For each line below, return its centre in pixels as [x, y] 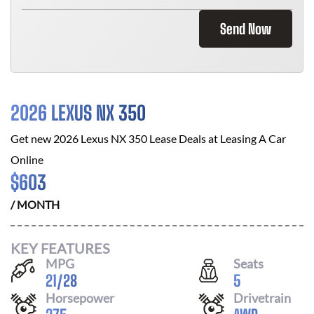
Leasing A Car [253, 138]
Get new [32, 138]
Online [27, 159]
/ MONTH [35, 204]
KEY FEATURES [60, 248]
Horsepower [80, 298]
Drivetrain [262, 298]
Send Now [246, 29]
